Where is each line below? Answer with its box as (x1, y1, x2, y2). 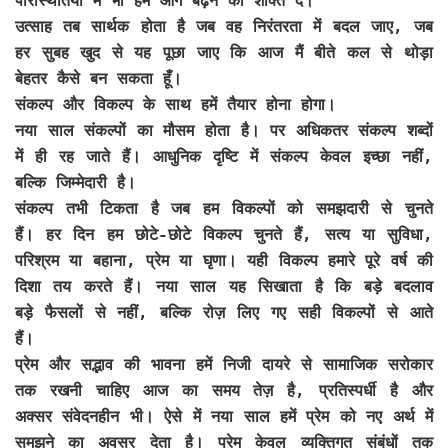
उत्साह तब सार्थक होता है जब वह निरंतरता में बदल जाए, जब (15, 16, 433, 36)
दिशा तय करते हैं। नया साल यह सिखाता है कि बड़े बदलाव (15, 276, 433, 296)
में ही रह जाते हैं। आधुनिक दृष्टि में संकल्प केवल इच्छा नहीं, (15, 146, 433, 166)
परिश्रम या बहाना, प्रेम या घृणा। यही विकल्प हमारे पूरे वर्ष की (15, 250, 433, 270)
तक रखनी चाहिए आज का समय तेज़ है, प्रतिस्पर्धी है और (15, 380, 433, 400)
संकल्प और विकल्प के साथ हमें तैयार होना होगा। (15, 94, 336, 114)
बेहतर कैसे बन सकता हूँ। (15, 68, 182, 88)
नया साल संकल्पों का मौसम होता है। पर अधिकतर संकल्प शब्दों (15, 120, 433, 140)
